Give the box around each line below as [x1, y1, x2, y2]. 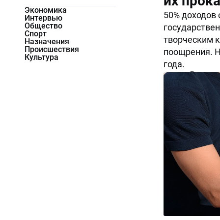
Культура [25, 53, 58, 62]
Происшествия [25, 45, 79, 55]
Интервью [25, 13, 62, 23]
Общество [25, 21, 62, 31]
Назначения [25, 37, 69, 47]
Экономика [25, 5, 67, 15]
